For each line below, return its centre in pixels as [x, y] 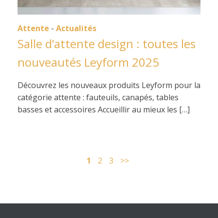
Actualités [76, 28]
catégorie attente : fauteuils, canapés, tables [98, 97]
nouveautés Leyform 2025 [88, 62]
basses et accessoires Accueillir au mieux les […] [104, 109]
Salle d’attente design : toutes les [107, 44]
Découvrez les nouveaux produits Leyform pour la [109, 85]
